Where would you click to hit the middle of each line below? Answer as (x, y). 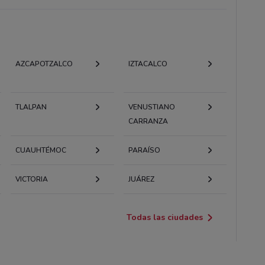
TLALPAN (31, 107)
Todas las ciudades (165, 217)
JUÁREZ (141, 179)
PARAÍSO (144, 150)
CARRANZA (148, 121)
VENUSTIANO (151, 107)
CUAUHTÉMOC (41, 150)
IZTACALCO (148, 64)
